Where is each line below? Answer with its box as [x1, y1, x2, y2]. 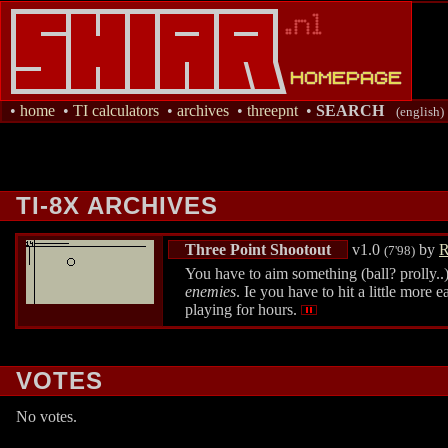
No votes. [16, 408, 77, 426]
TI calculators [73, 102, 159, 119]
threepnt [247, 102, 298, 119]
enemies [185, 283, 236, 301]
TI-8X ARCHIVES [15, 192, 218, 220]
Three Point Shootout [185, 240, 331, 258]
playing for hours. [185, 301, 301, 319]
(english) [396, 104, 444, 119]
